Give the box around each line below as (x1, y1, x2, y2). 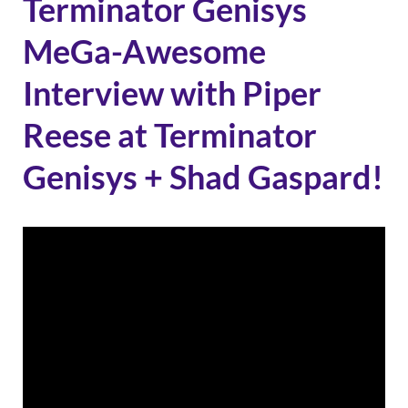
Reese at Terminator (23, 114, 317, 155)
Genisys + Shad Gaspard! (23, 156, 383, 197)
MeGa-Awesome (23, 30, 266, 71)
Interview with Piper (23, 72, 321, 113)
